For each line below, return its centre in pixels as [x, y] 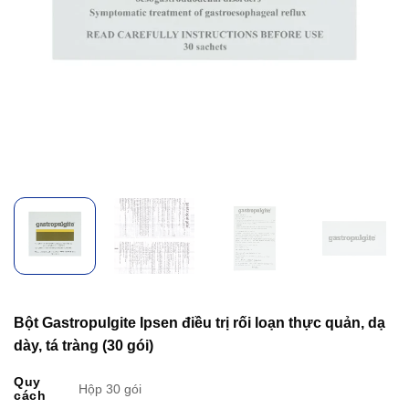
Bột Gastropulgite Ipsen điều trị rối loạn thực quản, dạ [199, 322]
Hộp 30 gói [110, 389]
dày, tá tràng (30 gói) [84, 345]
